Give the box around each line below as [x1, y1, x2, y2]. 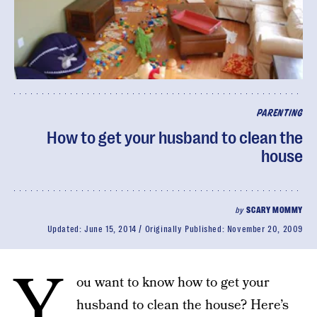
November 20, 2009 [226, 224, 303, 234]
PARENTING [256, 109, 303, 118]
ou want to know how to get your [76, 273, 270, 292]
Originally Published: [144, 224, 227, 234]
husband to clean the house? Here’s [76, 296, 289, 315]
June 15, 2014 [83, 224, 137, 234]
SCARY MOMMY [246, 205, 303, 215]
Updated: [47, 224, 84, 234]
